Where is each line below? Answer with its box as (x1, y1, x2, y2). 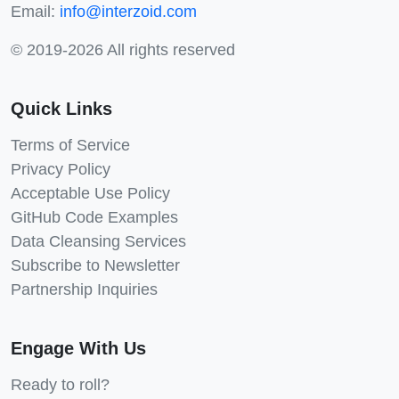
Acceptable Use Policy (11, 183, 170, 202)
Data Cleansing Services (11, 232, 186, 250)
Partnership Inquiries (11, 280, 158, 298)
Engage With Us (11, 338, 146, 358)
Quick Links (11, 98, 112, 118)
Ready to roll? (11, 375, 110, 394)
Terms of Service (11, 135, 130, 154)
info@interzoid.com (60, 2, 197, 20)
